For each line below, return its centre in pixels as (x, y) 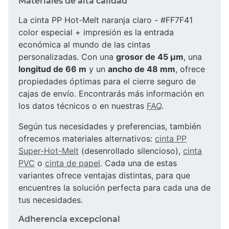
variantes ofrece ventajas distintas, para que (104, 175)
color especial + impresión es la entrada (96, 32)
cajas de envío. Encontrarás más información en (111, 93)
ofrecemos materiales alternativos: (87, 138)
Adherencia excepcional (69, 219)
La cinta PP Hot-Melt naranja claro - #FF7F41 (106, 20)
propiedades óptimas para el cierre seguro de (107, 81)
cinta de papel (73, 163)
